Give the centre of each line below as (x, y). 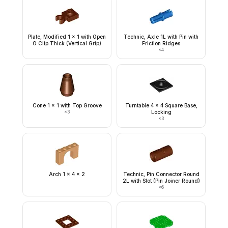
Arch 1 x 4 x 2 (67, 174)
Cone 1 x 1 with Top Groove (67, 105)
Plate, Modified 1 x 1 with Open (67, 37)
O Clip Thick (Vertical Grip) (67, 43)
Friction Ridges (161, 43)
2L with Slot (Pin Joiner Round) (161, 181)
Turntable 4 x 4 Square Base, (161, 105)
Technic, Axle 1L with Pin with (161, 37)
